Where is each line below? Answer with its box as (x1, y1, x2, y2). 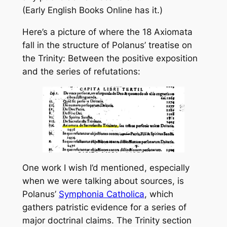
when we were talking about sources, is (22, 176, 184, 186)
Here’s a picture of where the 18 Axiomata (22, 27, 193, 37)
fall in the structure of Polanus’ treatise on (22, 40, 192, 50)
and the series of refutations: (22, 66, 140, 77)
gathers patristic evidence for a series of (22, 202, 186, 213)
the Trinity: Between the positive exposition (22, 53, 198, 63)
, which (144, 189, 173, 200)
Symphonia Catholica (58, 189, 144, 200)
